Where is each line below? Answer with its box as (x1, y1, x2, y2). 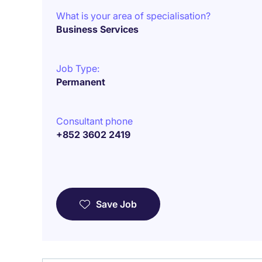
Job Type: (56, 63, 99, 74)
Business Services (56, 23, 139, 35)
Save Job (96, 198, 137, 210)
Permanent (56, 76, 105, 88)
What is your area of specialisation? (56, 10, 211, 22)
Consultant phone (56, 115, 133, 127)
